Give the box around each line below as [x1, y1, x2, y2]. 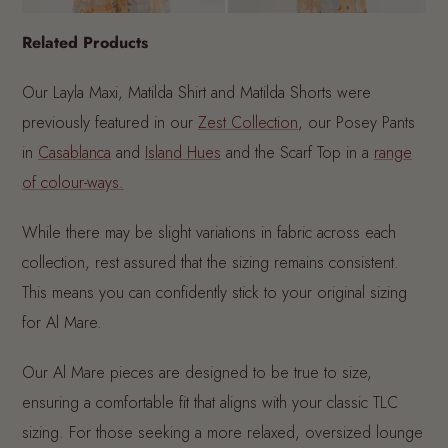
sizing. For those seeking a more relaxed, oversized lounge [22, 421, 423, 445]
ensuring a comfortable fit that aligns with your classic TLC [22, 391, 398, 415]
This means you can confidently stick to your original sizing [22, 281, 407, 305]
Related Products [22, 31, 148, 55]
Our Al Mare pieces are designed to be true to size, [22, 361, 372, 385]
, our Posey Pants [298, 111, 415, 135]
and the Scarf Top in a [221, 141, 374, 165]
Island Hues [145, 141, 221, 165]
